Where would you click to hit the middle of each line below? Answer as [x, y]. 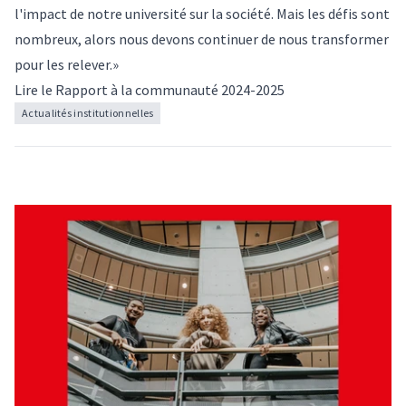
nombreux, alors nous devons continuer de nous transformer [202, 39]
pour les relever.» [67, 65]
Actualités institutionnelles [88, 113]
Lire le [35, 90]
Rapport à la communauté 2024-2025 [170, 90]
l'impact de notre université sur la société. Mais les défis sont [202, 14]
